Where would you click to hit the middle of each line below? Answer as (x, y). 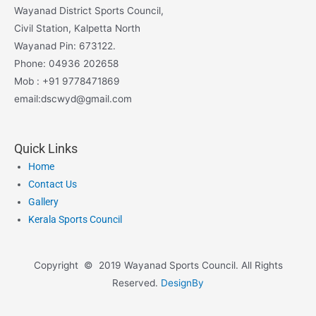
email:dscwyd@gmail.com (73, 98)
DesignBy (182, 283)
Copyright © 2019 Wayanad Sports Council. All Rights (158, 266)
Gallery (43, 201)
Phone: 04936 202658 (66, 63)
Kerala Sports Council (75, 219)
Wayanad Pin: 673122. (65, 45)
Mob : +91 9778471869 (67, 81)
